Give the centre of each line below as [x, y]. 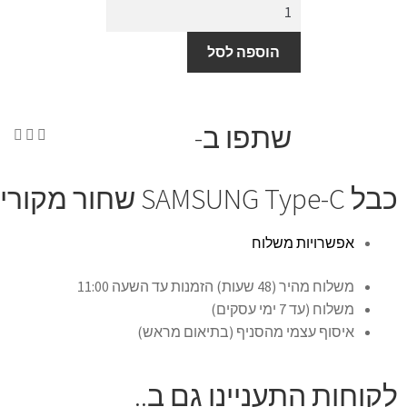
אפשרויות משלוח [303, 243]
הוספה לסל [244, 52]
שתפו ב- [243, 139]
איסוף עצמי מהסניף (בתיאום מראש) [246, 331]
